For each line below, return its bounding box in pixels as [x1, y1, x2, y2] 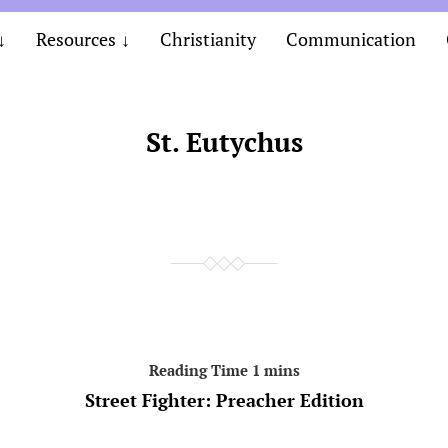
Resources [35, 27, 116, 51]
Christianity [159, 27, 256, 51]
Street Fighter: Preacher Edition [84, 388, 364, 412]
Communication [285, 27, 416, 51]
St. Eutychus [145, 124, 303, 160]
